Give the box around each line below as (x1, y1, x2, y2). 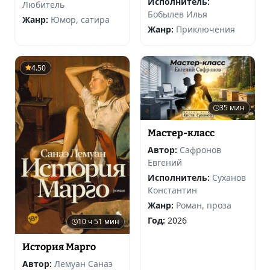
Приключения (176, 24, 235, 36)
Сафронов (180, 143, 221, 155)
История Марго (22, 240, 96, 253)
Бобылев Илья (148, 8, 207, 20)
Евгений (148, 156, 182, 168)
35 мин (219, 102, 245, 113)
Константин (148, 184, 197, 196)
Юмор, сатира (51, 13, 110, 25)
